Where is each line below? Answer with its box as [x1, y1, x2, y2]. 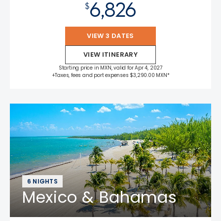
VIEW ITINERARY [83, 50, 138, 59]
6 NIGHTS [27, 177, 58, 185]
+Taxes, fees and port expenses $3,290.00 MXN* [51, 72, 170, 79]
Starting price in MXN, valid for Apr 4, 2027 [58, 64, 163, 72]
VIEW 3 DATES [87, 31, 134, 40]
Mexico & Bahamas [22, 186, 177, 208]
